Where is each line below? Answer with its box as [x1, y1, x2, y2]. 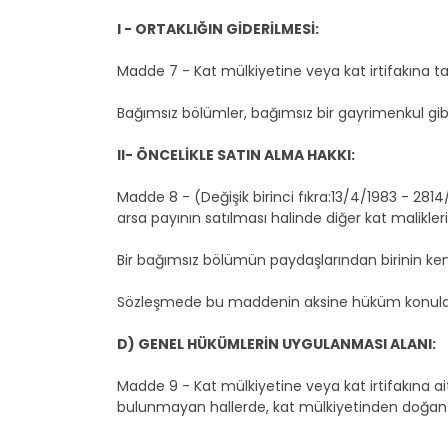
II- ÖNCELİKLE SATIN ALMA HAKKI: [117, 145, 355, 165]
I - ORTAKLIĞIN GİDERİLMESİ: [117, 19, 319, 39]
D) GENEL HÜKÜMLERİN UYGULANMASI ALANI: [117, 334, 436, 354]
